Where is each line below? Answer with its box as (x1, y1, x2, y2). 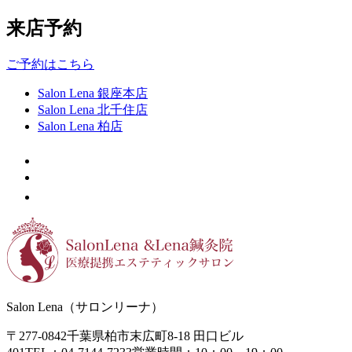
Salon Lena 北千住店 (38, 103, 148, 117)
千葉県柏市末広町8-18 (67, 329, 193, 343)
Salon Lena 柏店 (38, 119, 123, 134)
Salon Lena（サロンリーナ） (6, 300, 163, 314)
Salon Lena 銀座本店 (38, 86, 148, 101)
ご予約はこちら (6, 57, 94, 71)
